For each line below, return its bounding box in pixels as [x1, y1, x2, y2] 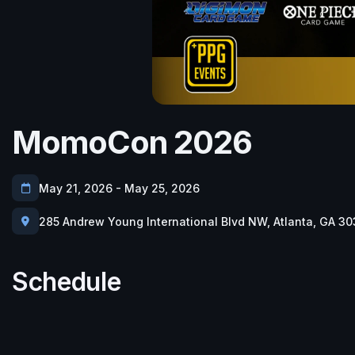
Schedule [12, 266, 121, 297]
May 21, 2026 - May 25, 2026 [39, 181, 200, 195]
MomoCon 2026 [12, 123, 252, 162]
